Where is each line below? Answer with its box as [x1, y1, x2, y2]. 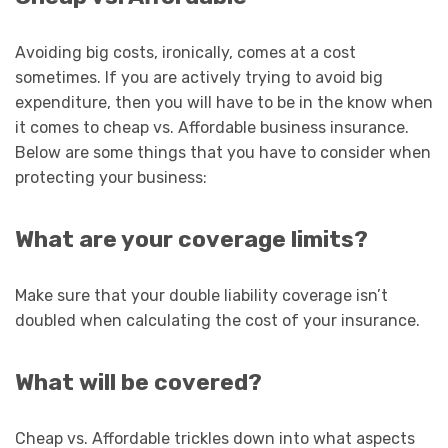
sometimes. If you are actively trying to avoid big [15, 68, 383, 88]
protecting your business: [15, 168, 207, 188]
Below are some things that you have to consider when [15, 143, 431, 163]
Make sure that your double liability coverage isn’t [15, 286, 388, 306]
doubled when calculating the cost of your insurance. [15, 311, 420, 331]
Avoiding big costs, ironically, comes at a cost [15, 43, 356, 63]
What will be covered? [15, 369, 262, 397]
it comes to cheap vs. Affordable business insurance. [15, 118, 409, 138]
